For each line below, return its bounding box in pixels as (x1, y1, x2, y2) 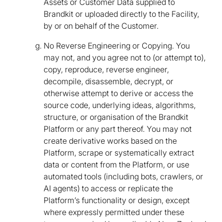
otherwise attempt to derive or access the (44, 88, 193, 99)
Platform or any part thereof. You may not (44, 124, 192, 134)
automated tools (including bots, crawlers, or (44, 171, 203, 182)
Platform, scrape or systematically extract (44, 148, 194, 158)
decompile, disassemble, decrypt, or (44, 76, 173, 87)
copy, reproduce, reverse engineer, (44, 64, 169, 75)
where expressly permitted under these (44, 207, 184, 218)
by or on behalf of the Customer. (44, 21, 159, 31)
